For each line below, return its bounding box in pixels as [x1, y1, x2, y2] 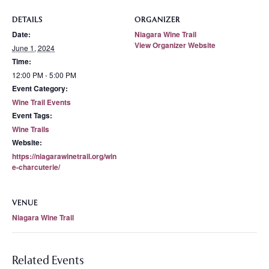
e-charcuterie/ [12, 162, 60, 173]
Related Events [12, 253, 84, 268]
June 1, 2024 [12, 43, 55, 53]
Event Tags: [12, 110, 52, 121]
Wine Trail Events [12, 97, 71, 108]
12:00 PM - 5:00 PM [12, 70, 76, 80]
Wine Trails [12, 124, 49, 135]
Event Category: [12, 83, 68, 94]
